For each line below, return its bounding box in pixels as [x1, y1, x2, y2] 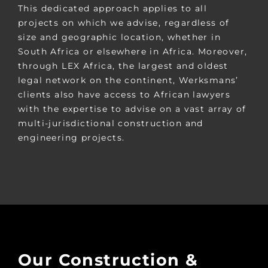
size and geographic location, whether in [17, 31, 221, 42]
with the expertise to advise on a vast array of [17, 103, 246, 114]
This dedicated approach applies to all [17, 2, 208, 14]
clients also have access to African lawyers [17, 89, 231, 100]
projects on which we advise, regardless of [17, 17, 230, 28]
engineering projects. [17, 132, 125, 143]
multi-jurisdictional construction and [17, 117, 203, 129]
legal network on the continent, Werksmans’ [17, 74, 239, 86]
